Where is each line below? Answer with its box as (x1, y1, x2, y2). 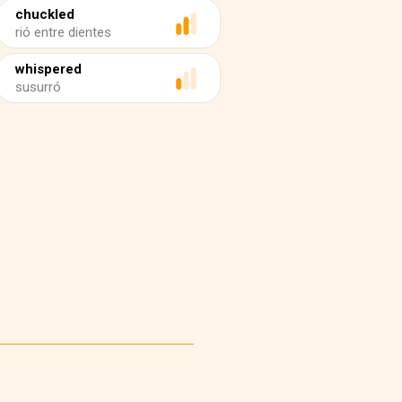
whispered (15, 61, 82, 77)
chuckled (15, 6, 74, 22)
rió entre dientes (15, 24, 111, 40)
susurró (15, 79, 61, 95)
